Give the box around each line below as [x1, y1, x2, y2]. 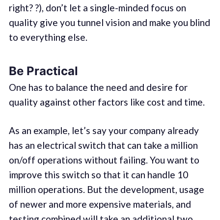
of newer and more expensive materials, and [8, 198, 191, 210]
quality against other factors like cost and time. [8, 96, 205, 108]
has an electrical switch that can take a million [8, 139, 198, 151]
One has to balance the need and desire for [8, 81, 188, 93]
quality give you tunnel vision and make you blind [8, 16, 210, 28]
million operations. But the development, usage [8, 184, 204, 195]
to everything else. [8, 31, 87, 43]
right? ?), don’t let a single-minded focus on [8, 1, 186, 13]
